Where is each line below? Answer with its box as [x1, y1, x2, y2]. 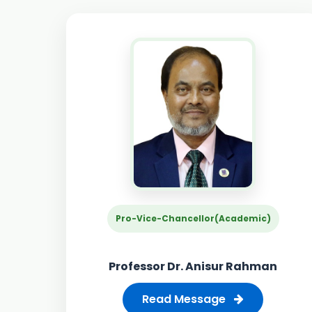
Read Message [142, 291, 228, 307]
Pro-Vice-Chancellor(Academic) [115, 212, 271, 224]
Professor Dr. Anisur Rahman [109, 258, 277, 274]
